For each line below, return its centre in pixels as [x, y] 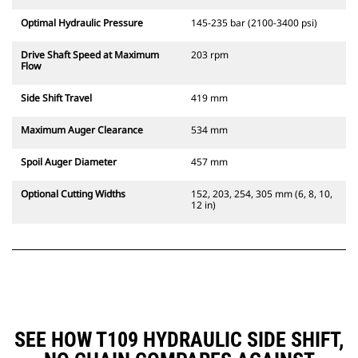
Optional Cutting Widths [73, 194]
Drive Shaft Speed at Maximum [90, 55]
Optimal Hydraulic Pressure [82, 23]
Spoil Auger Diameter [69, 162]
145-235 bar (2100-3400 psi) [254, 23]
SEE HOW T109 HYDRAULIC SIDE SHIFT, [179, 340]
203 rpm [210, 55]
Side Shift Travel [56, 98]
